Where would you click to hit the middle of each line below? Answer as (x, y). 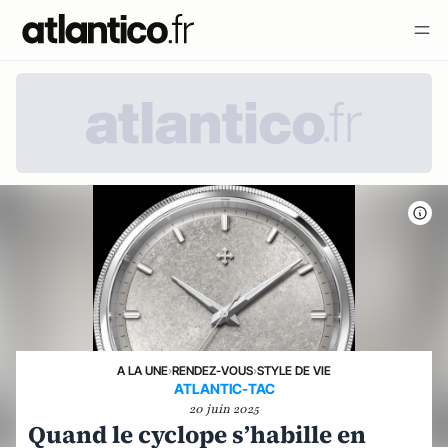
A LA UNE (142, 370)
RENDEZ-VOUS (212, 370)
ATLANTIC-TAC (224, 388)
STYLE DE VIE (294, 370)
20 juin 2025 (224, 409)
